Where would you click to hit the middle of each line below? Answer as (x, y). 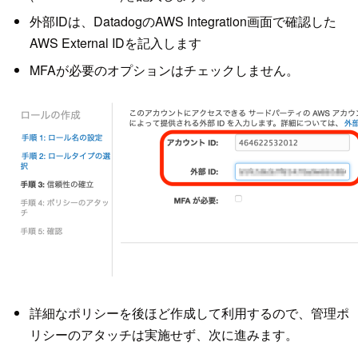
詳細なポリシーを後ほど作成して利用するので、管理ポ (189, 312)
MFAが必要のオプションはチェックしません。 (164, 70)
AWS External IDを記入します (115, 43)
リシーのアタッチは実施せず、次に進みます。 (163, 334)
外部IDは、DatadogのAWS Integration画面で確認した (183, 22)
